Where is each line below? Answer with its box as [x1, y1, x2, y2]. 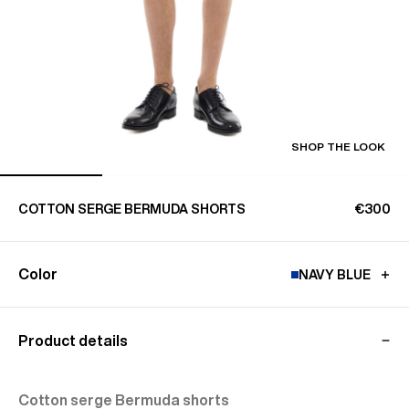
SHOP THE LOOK [291, 141, 385, 152]
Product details [18, 332, 128, 348]
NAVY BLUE [299, 267, 371, 281]
